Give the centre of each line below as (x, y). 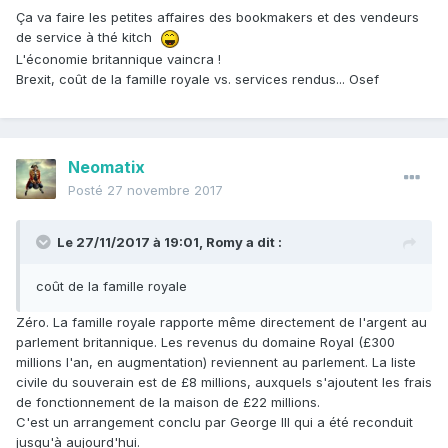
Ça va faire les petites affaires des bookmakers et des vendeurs (217, 17)
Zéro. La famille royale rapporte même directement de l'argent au (221, 322)
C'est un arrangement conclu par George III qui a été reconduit (214, 422)
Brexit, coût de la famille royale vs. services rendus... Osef (199, 78)
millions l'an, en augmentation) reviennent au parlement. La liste (216, 362)
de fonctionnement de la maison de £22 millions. (168, 402)
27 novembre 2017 (165, 190)
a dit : (262, 242)
